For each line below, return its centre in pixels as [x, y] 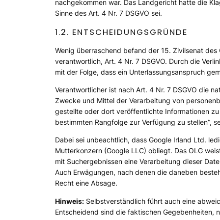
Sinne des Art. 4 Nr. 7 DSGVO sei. [109, 13]
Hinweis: [69, 201]
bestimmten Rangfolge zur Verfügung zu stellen [131, 122]
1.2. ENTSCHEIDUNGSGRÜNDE [121, 32]
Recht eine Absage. [86, 183]
